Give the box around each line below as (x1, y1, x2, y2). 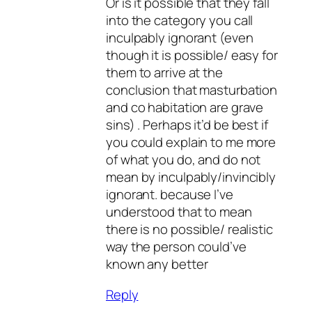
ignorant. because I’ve (106, 185, 233, 204)
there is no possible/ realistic (106, 220, 273, 239)
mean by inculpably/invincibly (106, 168, 276, 187)
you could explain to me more (106, 133, 276, 152)
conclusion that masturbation (106, 81, 278, 100)
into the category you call (106, 11, 253, 30)
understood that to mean (106, 203, 252, 221)
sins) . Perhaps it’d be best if (106, 116, 268, 134)
